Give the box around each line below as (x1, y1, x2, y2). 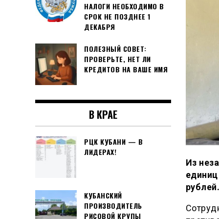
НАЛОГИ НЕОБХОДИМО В (84, 1, 164, 12)
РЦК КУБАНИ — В (84, 136, 143, 147)
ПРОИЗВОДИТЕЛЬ (84, 200, 142, 211)
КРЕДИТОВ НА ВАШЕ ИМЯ (84, 64, 168, 74)
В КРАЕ (88, 107, 117, 122)
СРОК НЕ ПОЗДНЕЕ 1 (84, 11, 151, 22)
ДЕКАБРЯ (84, 22, 115, 32)
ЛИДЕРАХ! (84, 146, 116, 157)
